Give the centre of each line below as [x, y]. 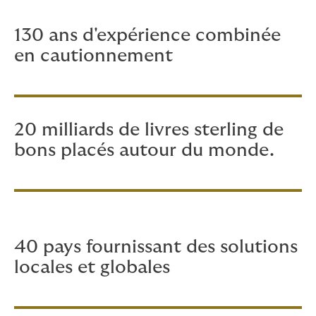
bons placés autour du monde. [144, 150]
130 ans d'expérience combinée [147, 35]
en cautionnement [93, 56]
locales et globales [92, 267]
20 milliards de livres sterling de [149, 130]
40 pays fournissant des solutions [156, 247]
